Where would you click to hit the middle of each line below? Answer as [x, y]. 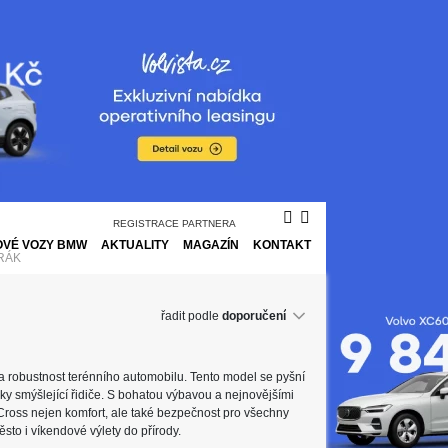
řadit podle [190, 316]
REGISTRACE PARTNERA [174, 223]
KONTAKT [282, 244]
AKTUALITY [135, 244]
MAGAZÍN [211, 244]
